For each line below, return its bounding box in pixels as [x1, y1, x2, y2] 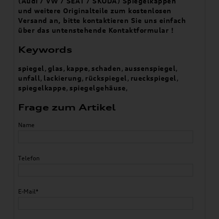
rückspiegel [85, 74, 127, 83]
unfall [18, 74, 41, 83]
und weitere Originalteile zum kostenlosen [18, 6, 172, 15]
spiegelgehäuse [69, 84, 126, 92]
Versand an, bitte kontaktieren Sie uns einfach [18, 16, 186, 25]
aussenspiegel [124, 64, 176, 73]
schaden [91, 64, 121, 73]
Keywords [18, 44, 73, 55]
